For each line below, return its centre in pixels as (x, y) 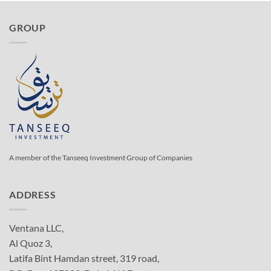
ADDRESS (33, 195)
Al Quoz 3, (31, 243)
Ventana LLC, (36, 227)
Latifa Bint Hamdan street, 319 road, (84, 258)
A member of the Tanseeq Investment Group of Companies (101, 157)
